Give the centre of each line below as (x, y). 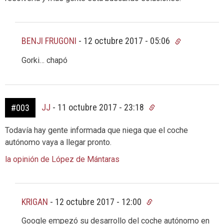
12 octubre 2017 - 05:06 (128, 41)
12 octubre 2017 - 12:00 (99, 201)
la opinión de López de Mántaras (62, 159)
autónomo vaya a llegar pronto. (58, 142)
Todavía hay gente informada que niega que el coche (96, 130)
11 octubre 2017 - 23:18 (102, 107)
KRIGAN (35, 201)
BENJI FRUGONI (49, 41)
